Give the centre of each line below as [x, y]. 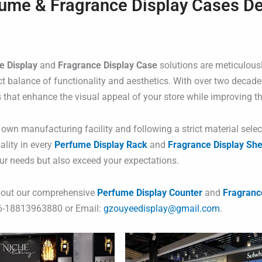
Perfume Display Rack [101, 144]
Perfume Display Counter [149, 192]
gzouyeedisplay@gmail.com [161, 208]
